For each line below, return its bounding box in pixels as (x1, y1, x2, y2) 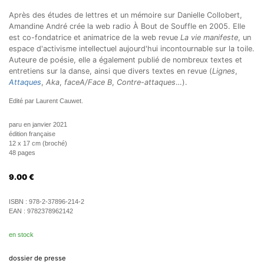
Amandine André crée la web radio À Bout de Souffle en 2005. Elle (9, 22, 245, 31)
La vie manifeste (180, 33, 238, 42)
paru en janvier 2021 (9, 121, 67, 128)
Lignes (212, 67, 235, 75)
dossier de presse (9, 254, 66, 262)
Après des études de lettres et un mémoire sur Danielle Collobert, (9, 11, 242, 19)
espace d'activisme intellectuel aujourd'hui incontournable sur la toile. (9, 44, 255, 53)
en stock (9, 231, 34, 238)
